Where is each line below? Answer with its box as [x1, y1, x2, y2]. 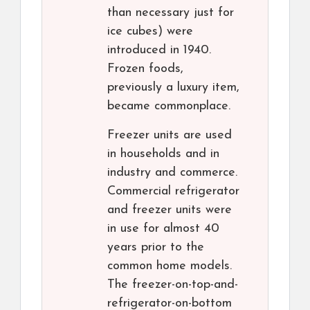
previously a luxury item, [107, 81, 239, 95]
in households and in [107, 147, 219, 161]
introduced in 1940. [107, 44, 211, 57]
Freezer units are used [107, 129, 232, 143]
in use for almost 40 [107, 222, 219, 236]
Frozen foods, [107, 62, 183, 76]
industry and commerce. [107, 166, 237, 180]
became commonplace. [107, 100, 230, 113]
